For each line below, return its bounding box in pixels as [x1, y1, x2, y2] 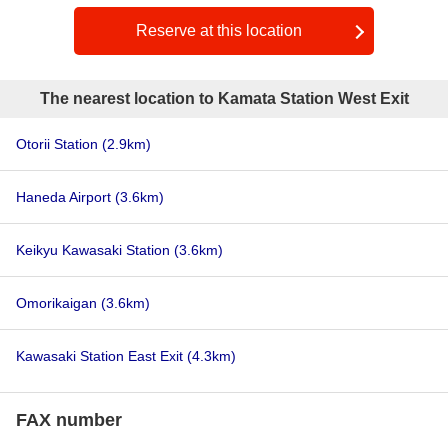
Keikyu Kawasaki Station [16, 242, 174, 258]
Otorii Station [16, 136, 102, 152]
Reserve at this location [136, 22, 302, 39]
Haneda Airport [16, 189, 115, 205]
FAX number [16, 410, 122, 430]
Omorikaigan [16, 295, 101, 311]
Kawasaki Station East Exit [16, 348, 187, 364]
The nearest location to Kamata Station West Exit [39, 90, 409, 107]
